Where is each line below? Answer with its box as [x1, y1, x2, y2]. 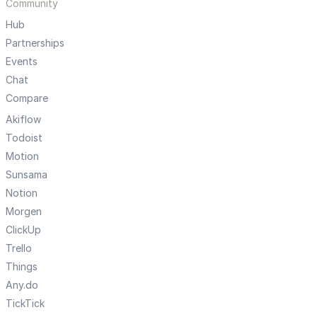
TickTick [6, 297, 45, 310]
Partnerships [6, 37, 64, 50]
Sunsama [6, 168, 47, 181]
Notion [6, 187, 38, 200]
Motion [6, 150, 39, 163]
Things [6, 260, 38, 273]
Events [6, 55, 38, 68]
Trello [6, 242, 32, 255]
